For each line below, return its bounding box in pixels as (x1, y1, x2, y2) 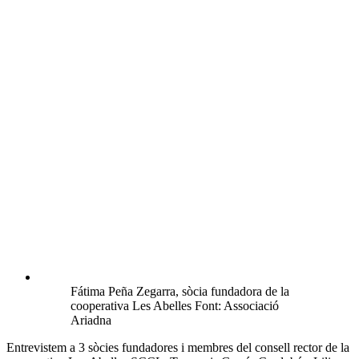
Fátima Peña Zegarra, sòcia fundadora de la (71, 284, 289, 299)
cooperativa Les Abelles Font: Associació (71, 299, 279, 313)
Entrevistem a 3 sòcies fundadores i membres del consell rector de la (6, 341, 349, 355)
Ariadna (71, 313, 111, 328)
